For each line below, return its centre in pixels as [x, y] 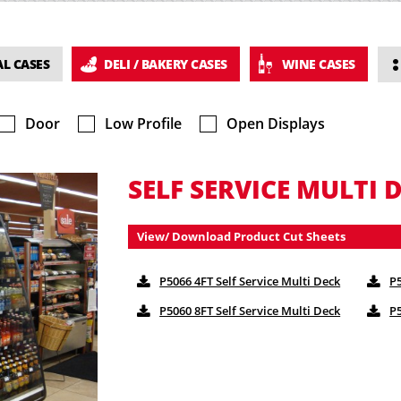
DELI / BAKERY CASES [166, 64]
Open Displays [276, 124]
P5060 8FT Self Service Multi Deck [250, 311]
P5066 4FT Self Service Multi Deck [250, 282]
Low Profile [143, 124]
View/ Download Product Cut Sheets [242, 237]
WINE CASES [318, 64]
